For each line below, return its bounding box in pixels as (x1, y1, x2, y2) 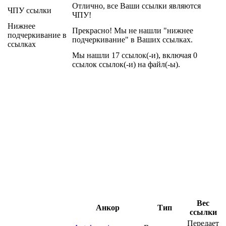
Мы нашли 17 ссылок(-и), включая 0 (72, 51, 197, 60)
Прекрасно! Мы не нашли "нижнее (72, 26, 193, 35)
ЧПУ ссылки (8, 6, 51, 15)
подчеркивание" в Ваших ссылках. (72, 35, 193, 44)
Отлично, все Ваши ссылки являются (72, 2, 201, 11)
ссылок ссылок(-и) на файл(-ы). (72, 60, 180, 69)
